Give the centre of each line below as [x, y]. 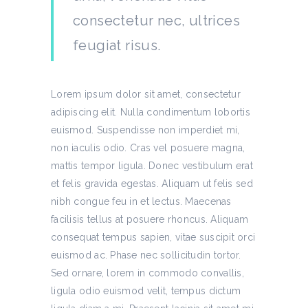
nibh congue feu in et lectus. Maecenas [141, 201]
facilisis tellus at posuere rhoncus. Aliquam [150, 219]
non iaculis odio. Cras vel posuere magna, [148, 148]
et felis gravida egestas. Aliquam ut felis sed [152, 184]
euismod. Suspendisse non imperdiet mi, [145, 130]
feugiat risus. [117, 45]
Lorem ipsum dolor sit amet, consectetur [146, 94]
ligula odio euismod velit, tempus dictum [146, 291]
